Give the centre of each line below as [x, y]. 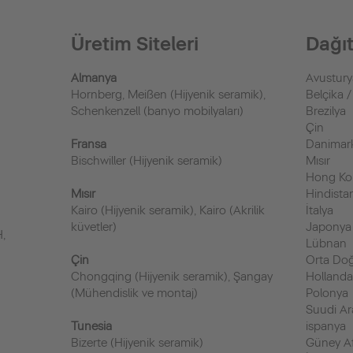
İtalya [320, 210]
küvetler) [93, 227]
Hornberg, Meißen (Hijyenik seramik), [168, 95]
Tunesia [91, 326]
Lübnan [327, 243]
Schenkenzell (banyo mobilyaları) [157, 111]
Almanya [93, 78]
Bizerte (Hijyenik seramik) [137, 343]
